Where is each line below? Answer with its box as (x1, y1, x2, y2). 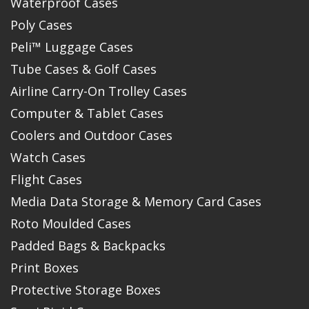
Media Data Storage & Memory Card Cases (10, 193, 261, 210)
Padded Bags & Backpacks (10, 237, 166, 255)
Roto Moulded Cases (10, 215, 131, 232)
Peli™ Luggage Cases (10, 39, 133, 56)
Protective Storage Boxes (10, 281, 161, 299)
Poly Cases (10, 17, 72, 34)
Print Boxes (10, 259, 79, 277)
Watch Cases (10, 149, 86, 166)
